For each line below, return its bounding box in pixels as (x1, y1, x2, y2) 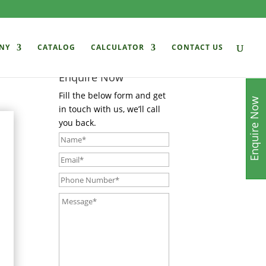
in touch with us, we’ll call (59, 103, 160, 115)
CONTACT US (172, 42, 223, 52)
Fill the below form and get (59, 90, 166, 101)
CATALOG (37, 42, 75, 52)
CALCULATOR (91, 42, 144, 52)
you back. (59, 117, 96, 128)
